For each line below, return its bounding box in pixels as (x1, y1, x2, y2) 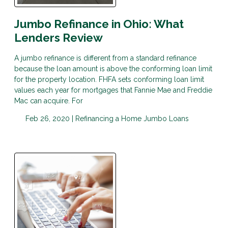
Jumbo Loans (143, 115, 189, 123)
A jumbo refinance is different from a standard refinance (14, 54, 196, 63)
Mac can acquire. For (14, 97, 83, 105)
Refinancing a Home (75, 115, 144, 123)
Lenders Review (14, 31, 103, 44)
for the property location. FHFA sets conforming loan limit (14, 75, 204, 84)
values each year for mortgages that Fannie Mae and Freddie (14, 86, 212, 95)
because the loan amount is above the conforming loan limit (14, 65, 212, 73)
